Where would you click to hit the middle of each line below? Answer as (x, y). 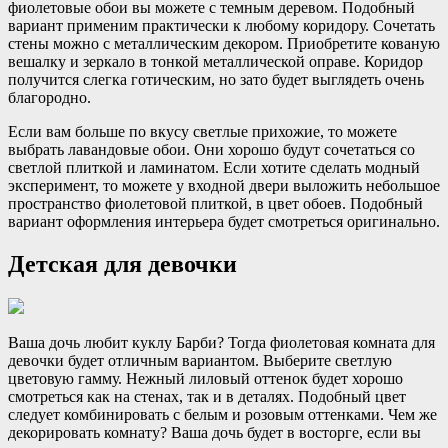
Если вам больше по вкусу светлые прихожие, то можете (202, 131)
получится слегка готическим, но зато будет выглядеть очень (216, 79)
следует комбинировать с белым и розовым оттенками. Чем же (222, 414)
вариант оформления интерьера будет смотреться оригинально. (224, 221)
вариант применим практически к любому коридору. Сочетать (221, 25)
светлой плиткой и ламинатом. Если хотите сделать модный (214, 167)
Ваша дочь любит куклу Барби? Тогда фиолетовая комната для (221, 342)
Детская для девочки (122, 263)
